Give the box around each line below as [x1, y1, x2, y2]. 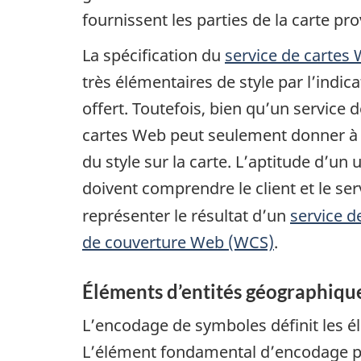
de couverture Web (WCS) [82, 231, 274, 254]
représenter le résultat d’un [82, 205, 290, 227]
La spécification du [82, 44, 225, 67]
